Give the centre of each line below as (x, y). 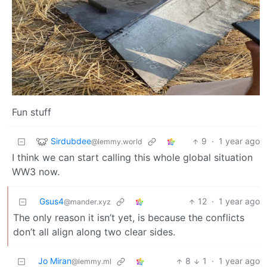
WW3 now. (36, 172)
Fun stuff (32, 112)
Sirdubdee (71, 141)
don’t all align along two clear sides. (94, 232)
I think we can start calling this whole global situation (132, 158)
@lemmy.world (117, 141)
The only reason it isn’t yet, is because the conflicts (129, 218)
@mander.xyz (87, 202)
